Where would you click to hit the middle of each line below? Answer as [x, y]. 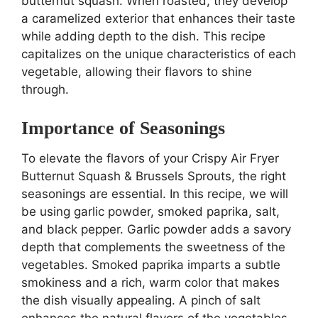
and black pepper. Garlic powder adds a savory [156, 229]
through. [45, 89]
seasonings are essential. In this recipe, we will [155, 193]
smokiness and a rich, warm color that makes [150, 282]
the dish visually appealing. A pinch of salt [141, 300]
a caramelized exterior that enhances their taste [158, 18]
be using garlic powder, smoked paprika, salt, [150, 211]
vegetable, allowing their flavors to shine [137, 71]
